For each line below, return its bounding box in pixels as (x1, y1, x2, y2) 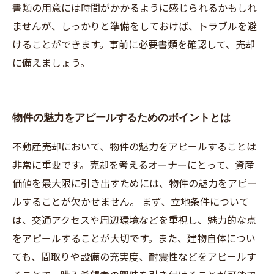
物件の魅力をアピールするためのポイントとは (12, 111, 231, 124)
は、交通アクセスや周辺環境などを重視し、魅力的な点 (12, 212, 256, 227)
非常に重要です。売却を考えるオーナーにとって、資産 (12, 157, 254, 172)
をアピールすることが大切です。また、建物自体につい (12, 231, 256, 245)
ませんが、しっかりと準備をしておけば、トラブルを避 (12, 18, 257, 33)
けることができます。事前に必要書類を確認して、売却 (12, 37, 255, 51)
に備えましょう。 (12, 55, 90, 70)
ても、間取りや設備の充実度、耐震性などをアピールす (12, 249, 256, 264)
